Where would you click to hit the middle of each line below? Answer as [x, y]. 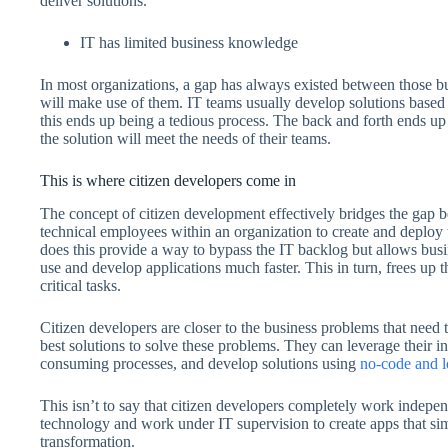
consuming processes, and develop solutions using [200, 364]
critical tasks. [82, 286]
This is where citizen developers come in [168, 181]
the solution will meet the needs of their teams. [187, 139]
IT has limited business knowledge [191, 43]
